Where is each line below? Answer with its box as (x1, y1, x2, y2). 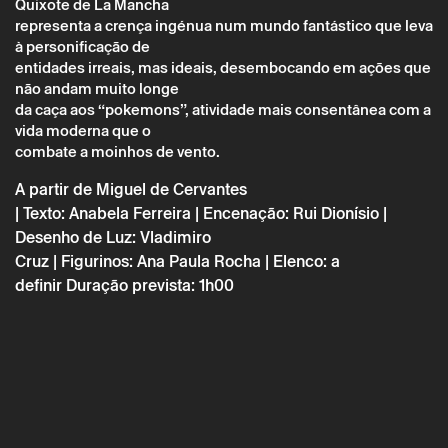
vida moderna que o (15, 120, 151, 141)
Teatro (201, 35, 257, 60)
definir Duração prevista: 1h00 (15, 274, 234, 297)
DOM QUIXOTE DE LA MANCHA (37, 75, 330, 100)
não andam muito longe (15, 78, 179, 99)
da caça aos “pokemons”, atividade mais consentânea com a (15, 99, 431, 120)
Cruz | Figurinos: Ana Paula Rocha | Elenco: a (15, 250, 340, 273)
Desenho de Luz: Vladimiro (15, 226, 211, 249)
